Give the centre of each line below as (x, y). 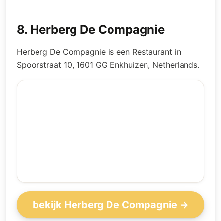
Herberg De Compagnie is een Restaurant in (99, 52)
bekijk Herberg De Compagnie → (110, 204)
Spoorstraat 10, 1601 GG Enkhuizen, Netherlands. (108, 65)
